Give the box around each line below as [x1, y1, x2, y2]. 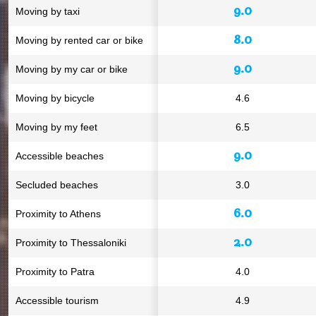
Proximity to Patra [16, 266, 95, 277]
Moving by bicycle [16, 92, 95, 104]
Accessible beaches [16, 150, 104, 162]
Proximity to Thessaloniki [16, 237, 126, 248]
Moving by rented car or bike [16, 35, 143, 46]
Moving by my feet [16, 121, 97, 133]
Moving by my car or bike [16, 63, 128, 75]
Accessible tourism [16, 295, 99, 306]
